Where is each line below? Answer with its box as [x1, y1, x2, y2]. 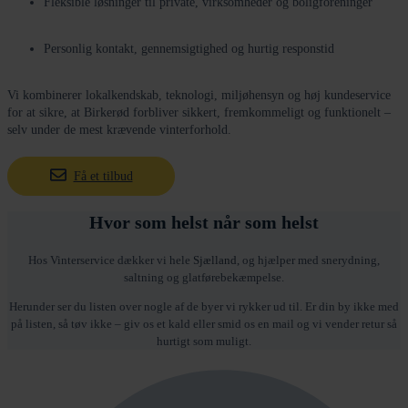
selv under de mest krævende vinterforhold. [7, 123, 231, 138]
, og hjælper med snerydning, [237, 253, 380, 268]
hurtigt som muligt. [157, 334, 251, 349]
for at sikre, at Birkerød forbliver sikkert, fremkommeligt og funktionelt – [7, 106, 391, 120]
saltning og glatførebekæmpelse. [124, 270, 284, 285]
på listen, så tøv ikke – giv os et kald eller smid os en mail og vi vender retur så [11, 317, 397, 331]
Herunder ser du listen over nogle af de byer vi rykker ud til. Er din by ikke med [9, 300, 399, 314]
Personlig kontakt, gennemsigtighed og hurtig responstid [44, 42, 334, 56]
